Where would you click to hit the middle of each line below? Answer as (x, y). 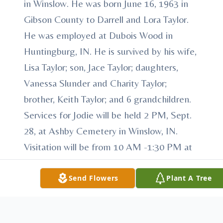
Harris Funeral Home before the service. (104, 163)
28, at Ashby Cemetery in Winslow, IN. (101, 131)
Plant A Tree (189, 178)
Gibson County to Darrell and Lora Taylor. (106, 19)
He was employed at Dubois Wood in (98, 35)
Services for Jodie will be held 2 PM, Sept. (108, 115)
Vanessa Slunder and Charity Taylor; (95, 83)
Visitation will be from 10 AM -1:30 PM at (108, 147)
